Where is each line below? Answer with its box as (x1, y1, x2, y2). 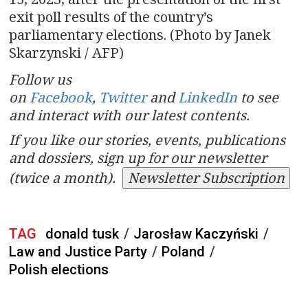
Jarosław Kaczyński (133, 225, 258, 242)
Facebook (30, 87, 92, 107)
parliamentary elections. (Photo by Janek (9, 25, 271, 44)
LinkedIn (178, 87, 237, 107)
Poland (162, 243, 205, 260)
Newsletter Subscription (128, 168, 285, 187)
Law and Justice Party (9, 243, 147, 260)
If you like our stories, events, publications (9, 130, 285, 149)
